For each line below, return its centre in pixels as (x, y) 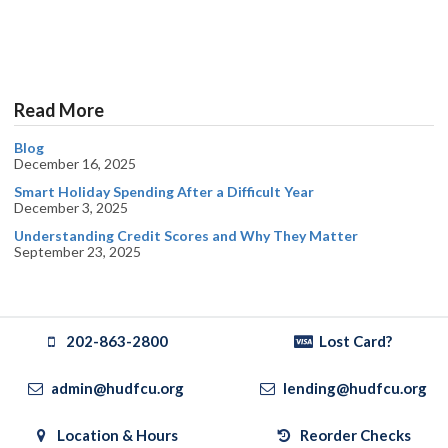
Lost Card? (353, 341)
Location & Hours (115, 435)
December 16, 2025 (75, 164)
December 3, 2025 (71, 208)
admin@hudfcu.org (115, 388)
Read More (59, 110)
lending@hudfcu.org (354, 388)
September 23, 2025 (77, 252)
